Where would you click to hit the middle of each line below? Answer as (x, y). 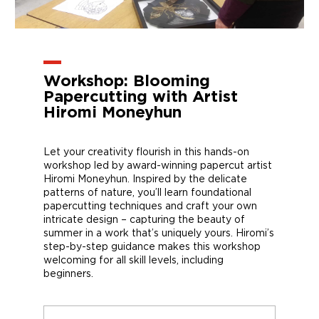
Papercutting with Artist (141, 97)
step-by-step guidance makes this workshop (152, 247)
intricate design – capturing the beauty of (144, 220)
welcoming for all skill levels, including (134, 260)
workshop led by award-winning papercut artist (158, 166)
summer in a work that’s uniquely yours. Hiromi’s (159, 233)
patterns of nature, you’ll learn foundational (147, 193)
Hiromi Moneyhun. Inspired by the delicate (145, 179)
